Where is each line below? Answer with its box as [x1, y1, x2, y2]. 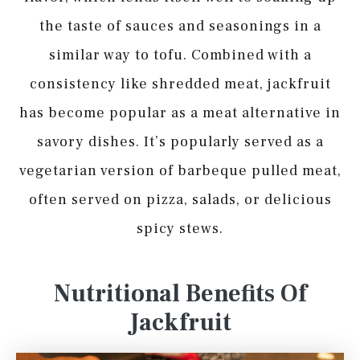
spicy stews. [137, 219, 223, 239]
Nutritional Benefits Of [53, 278, 307, 310]
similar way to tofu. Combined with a [48, 46, 312, 65]
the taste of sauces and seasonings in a [39, 17, 321, 36]
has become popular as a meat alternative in [19, 104, 341, 123]
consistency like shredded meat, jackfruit [29, 75, 331, 94]
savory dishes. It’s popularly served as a [36, 133, 324, 152]
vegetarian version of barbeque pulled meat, [18, 162, 342, 181]
